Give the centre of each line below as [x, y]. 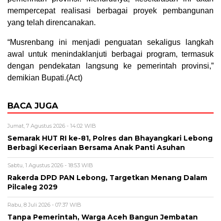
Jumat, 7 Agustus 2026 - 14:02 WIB [52, 126]
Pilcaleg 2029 [33, 187]
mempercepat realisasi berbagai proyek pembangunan [110, 10]
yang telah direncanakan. [52, 22]
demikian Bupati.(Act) [45, 77]
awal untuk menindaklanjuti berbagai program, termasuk [110, 54]
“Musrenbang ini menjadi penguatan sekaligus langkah [110, 42]
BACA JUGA [33, 105]
